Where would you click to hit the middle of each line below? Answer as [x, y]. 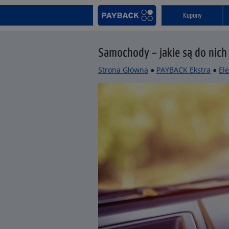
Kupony [192, 15]
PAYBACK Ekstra [184, 70]
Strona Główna [123, 70]
